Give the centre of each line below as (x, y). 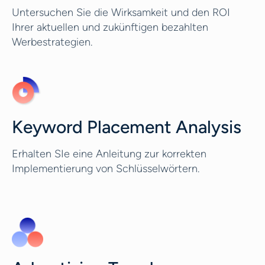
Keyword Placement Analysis (127, 127)
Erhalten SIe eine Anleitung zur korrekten (109, 154)
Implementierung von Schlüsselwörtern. (106, 169)
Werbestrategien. (52, 42)
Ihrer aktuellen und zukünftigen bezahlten (110, 27)
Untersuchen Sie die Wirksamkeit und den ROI (121, 12)
